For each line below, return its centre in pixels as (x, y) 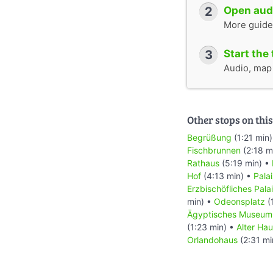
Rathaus (203, 163)
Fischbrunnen (214, 151)
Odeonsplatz (239, 202)
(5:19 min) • (246, 163)
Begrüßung (209, 138)
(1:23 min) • (212, 227)
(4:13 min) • (227, 176)
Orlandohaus (212, 240)
